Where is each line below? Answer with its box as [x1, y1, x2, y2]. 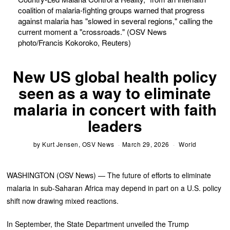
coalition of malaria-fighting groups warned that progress [17, 4, 205, 15]
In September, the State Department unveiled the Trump [7, 218, 189, 229]
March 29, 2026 [122, 139, 169, 148]
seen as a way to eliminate [18, 81, 212, 104]
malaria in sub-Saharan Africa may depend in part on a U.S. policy [7, 182, 222, 193]
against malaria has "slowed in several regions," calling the [17, 15, 213, 26]
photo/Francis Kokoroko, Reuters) [17, 36, 131, 48]
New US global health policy [12, 65, 217, 87]
